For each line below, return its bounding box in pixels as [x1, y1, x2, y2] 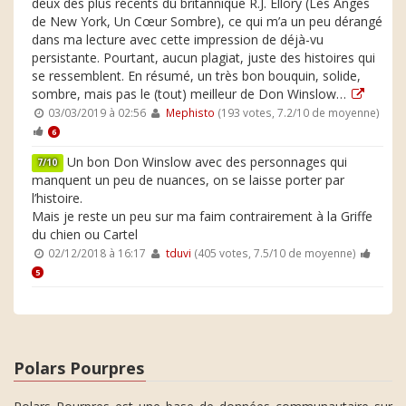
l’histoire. [32, 188, 82, 207]
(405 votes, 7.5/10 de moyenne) [190, 245, 356, 260]
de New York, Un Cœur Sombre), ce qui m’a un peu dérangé [32, 12, 382, 30]
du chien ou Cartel [32, 225, 138, 243]
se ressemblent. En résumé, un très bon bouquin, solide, [32, 66, 361, 84]
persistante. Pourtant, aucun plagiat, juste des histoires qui [32, 48, 375, 66]
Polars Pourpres [14, 356, 144, 379]
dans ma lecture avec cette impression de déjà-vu [32, 30, 324, 48]
